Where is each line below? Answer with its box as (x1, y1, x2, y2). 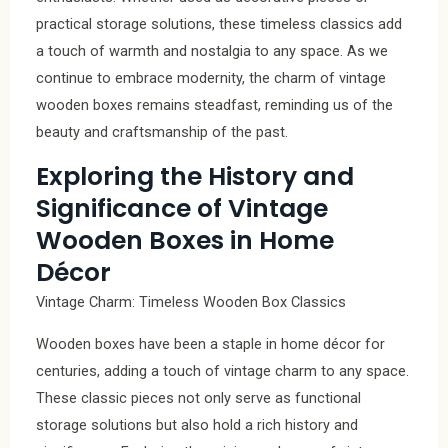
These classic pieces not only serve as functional (36, 388, 361, 407)
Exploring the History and (36, 159, 354, 195)
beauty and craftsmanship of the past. (36, 123, 288, 142)
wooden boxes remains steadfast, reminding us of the (36, 96, 393, 115)
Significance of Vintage (36, 191, 328, 227)
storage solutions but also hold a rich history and (36, 415, 358, 434)
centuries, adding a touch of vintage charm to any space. (36, 361, 409, 380)
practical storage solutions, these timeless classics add (36, 15, 402, 34)
